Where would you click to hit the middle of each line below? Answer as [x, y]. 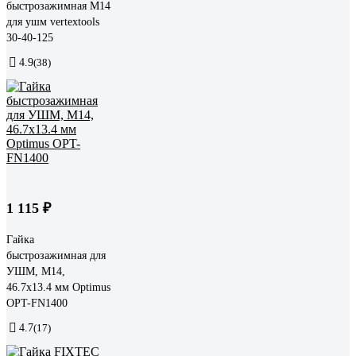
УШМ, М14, [36, 271]
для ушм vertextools [53, 21]
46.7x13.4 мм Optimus [58, 287]
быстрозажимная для [56, 255]
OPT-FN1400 [37, 303]
